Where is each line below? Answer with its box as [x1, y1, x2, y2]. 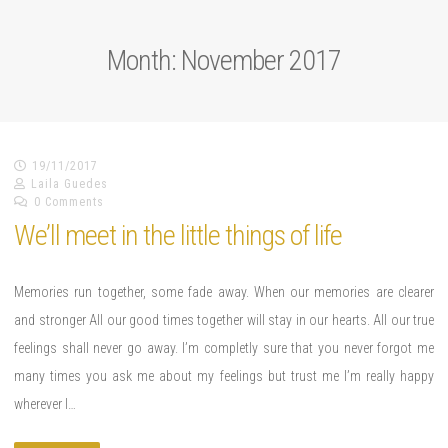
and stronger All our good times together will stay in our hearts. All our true [14, 311, 434, 328]
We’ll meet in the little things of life [14, 218, 342, 252]
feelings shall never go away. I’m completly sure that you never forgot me [14, 339, 434, 356]
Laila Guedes [31, 176, 108, 191]
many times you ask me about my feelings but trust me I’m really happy [14, 367, 434, 384]
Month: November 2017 [107, 43, 341, 77]
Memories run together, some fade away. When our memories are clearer [14, 283, 434, 300]
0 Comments [34, 194, 104, 209]
